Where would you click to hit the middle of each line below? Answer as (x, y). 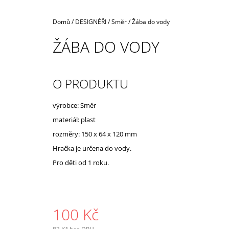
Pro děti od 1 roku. (81, 162)
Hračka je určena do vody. (92, 148)
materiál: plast (74, 119)
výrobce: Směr (74, 105)
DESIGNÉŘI (91, 21)
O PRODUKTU (90, 83)
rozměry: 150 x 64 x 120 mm (95, 134)
